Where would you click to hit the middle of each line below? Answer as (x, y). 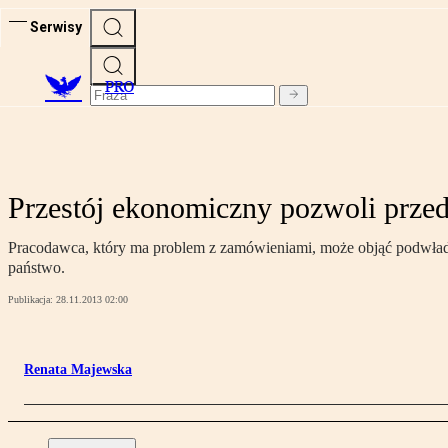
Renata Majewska (78, 370)
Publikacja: (32, 300)
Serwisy (56, 26)
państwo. (36, 268)
